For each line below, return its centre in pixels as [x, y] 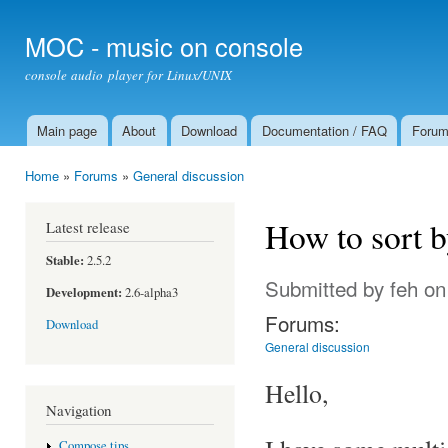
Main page [67, 130]
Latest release [88, 226]
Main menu [49, 142]
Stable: [65, 259]
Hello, [296, 392]
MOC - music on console [164, 46]
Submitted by [327, 287]
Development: [84, 292]
